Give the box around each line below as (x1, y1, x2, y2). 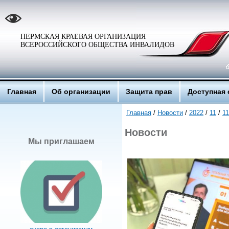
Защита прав (126, 87, 172, 96)
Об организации (52, 87, 110, 96)
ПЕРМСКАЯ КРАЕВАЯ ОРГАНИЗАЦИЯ (20, 33, 146, 40)
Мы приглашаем (28, 137, 95, 146)
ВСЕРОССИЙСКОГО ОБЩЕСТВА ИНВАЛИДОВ (20, 41, 174, 49)
